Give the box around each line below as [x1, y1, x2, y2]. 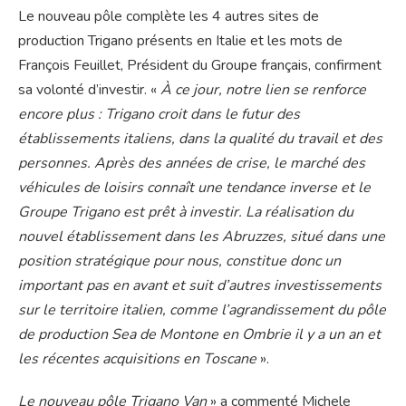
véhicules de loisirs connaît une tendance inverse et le [18, 178, 371, 198]
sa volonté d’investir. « [18, 80, 160, 101]
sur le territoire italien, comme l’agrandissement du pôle [18, 300, 386, 321]
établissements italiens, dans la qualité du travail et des [18, 129, 382, 150]
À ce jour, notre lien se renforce [160, 80, 366, 101]
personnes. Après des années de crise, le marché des [18, 153, 365, 174]
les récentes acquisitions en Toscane [18, 349, 256, 370]
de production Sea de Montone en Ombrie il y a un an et [18, 324, 381, 345]
